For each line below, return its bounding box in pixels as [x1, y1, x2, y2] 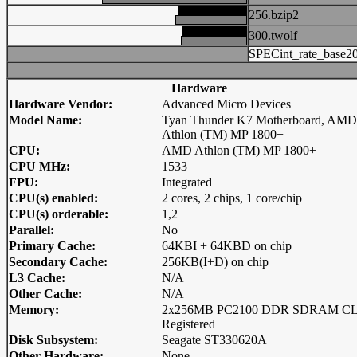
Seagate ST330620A [162, 333, 267, 347]
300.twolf [249, 29, 297, 42]
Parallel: [9, 223, 54, 237]
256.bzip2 [249, 8, 299, 22]
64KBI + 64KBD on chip [162, 239, 292, 253]
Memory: [9, 303, 59, 316]
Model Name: [9, 113, 82, 127]
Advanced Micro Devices [162, 97, 291, 111]
